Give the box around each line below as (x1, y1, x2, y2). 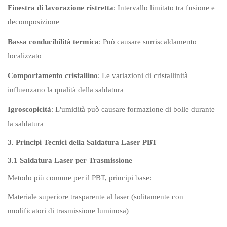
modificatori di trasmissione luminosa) (8, 207, 129, 215)
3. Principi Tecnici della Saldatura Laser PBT (8, 138, 157, 146)
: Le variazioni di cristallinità (98, 71, 188, 80)
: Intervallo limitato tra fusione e (113, 4, 215, 12)
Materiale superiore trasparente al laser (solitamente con (8, 193, 183, 201)
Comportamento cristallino (8, 71, 98, 80)
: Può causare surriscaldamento (99, 37, 197, 46)
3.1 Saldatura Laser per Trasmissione (8, 156, 132, 164)
